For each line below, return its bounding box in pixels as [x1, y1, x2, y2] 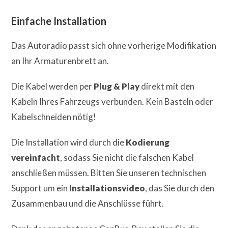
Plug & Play [94, 80, 140, 92]
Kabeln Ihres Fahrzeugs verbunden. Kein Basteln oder [11, 96, 214, 107]
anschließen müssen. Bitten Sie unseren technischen [11, 167, 207, 178]
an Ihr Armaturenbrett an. [11, 55, 109, 66]
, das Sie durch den [145, 182, 215, 193]
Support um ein [11, 182, 70, 193]
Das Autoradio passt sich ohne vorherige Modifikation [11, 40, 217, 51]
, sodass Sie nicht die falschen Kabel [60, 152, 194, 163]
